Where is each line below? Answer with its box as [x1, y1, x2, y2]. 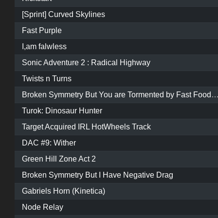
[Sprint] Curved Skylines [22, 10, 105, 19]
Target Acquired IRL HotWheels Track [22, 123, 151, 131]
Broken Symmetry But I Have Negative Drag [22, 171, 173, 180]
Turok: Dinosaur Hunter [22, 107, 102, 115]
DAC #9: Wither [22, 139, 76, 147]
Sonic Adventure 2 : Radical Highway [22, 58, 150, 67]
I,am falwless [22, 42, 67, 51]
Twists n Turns [22, 74, 72, 83]
